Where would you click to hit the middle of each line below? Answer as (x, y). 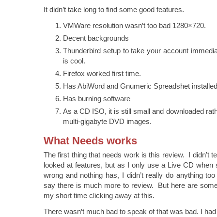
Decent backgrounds (96, 38)
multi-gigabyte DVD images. (107, 121)
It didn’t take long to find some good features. (114, 9)
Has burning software (97, 98)
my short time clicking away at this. (99, 195)
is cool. (74, 61)
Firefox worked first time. (102, 73)
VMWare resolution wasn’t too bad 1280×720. (134, 25)
